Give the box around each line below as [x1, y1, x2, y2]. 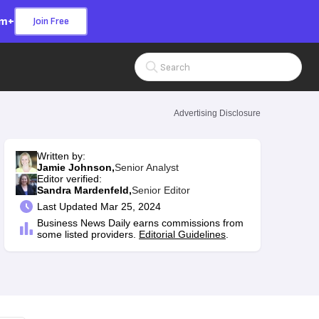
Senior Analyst [115, 162, 179, 173]
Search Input [135, 54, 192, 66]
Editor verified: [37, 173, 102, 184]
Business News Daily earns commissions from [37, 217, 244, 229]
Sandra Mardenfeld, [37, 184, 132, 196]
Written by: [37, 150, 85, 162]
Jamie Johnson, [37, 162, 115, 173]
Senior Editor [132, 184, 190, 196]
